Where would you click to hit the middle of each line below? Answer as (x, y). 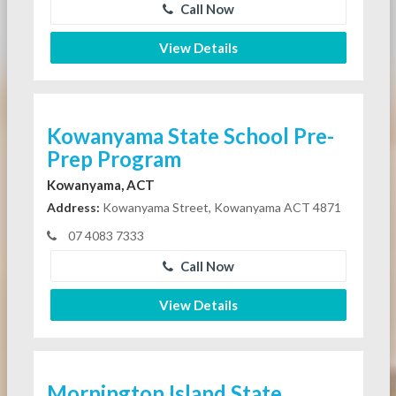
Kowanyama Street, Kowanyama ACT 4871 (220, 207)
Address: (73, 207)
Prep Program (114, 158)
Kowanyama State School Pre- (190, 135)
